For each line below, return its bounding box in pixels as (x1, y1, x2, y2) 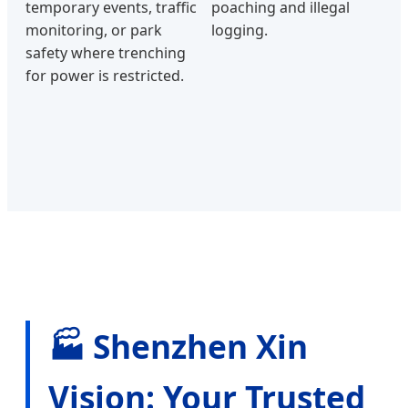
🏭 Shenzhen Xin (48, 323, 308, 368)
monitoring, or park (25, 19, 162, 40)
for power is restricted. (25, 65, 184, 86)
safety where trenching (25, 42, 186, 63)
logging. (211, 19, 268, 40)
